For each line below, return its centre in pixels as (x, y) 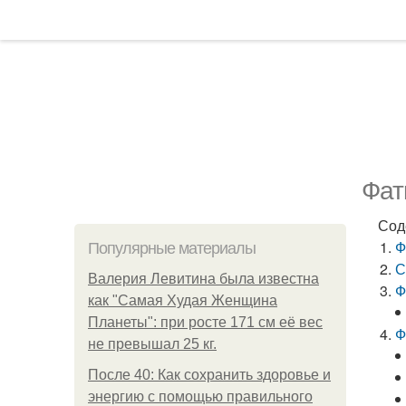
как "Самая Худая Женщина (183, 300)
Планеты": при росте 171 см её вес (205, 322)
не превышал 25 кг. (152, 344)
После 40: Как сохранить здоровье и (209, 375)
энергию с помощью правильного (200, 396)
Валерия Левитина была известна (203, 279)
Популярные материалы (172, 248)
